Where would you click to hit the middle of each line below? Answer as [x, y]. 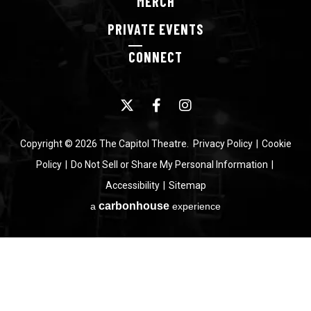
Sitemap [187, 185]
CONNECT [155, 57]
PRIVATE [132, 29]
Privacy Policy [222, 144]
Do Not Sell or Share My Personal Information [169, 165]
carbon [117, 206]
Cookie [276, 144]
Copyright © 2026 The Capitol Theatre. [106, 144]
